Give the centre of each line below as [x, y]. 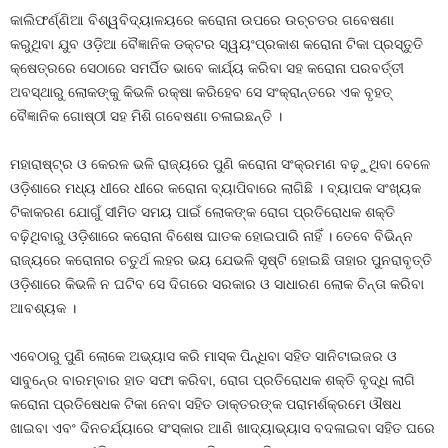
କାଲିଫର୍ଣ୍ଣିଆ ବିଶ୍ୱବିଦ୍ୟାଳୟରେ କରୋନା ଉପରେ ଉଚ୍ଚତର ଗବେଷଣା [202, 20]
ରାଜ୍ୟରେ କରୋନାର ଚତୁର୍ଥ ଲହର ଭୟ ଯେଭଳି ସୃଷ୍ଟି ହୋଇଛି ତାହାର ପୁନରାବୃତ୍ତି [221, 260]
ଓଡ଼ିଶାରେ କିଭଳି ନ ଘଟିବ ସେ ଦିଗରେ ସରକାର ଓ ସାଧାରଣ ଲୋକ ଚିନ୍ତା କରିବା [217, 284]
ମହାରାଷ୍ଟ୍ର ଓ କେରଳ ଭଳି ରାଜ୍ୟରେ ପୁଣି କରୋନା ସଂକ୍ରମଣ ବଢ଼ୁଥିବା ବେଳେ [220, 164]
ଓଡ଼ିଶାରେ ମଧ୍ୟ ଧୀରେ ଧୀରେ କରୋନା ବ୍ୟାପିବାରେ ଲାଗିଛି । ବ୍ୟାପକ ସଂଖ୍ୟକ [215, 188]
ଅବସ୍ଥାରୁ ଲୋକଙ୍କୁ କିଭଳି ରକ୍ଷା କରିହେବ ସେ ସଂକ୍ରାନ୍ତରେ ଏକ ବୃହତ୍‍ [201, 92]
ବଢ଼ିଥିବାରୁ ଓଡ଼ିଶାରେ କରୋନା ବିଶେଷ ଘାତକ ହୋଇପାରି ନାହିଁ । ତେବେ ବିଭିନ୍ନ [211, 236]
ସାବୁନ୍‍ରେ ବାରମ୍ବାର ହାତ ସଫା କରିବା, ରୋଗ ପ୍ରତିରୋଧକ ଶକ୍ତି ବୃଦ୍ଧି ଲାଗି [212, 380]
